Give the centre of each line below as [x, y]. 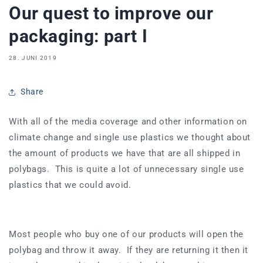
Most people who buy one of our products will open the [126, 234]
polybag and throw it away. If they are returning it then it [129, 250]
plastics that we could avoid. [73, 185]
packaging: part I [78, 36]
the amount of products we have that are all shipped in [125, 153]
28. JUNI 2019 [33, 58]
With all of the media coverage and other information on [128, 121]
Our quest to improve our [111, 13]
